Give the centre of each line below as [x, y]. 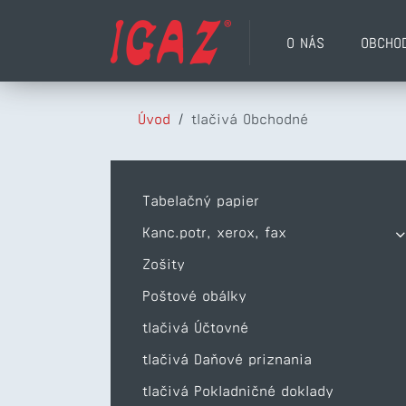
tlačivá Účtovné [195, 328]
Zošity [164, 264]
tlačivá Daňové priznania [227, 359]
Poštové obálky [194, 296]
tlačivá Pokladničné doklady [238, 391]
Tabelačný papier [201, 201]
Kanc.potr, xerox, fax [214, 232]
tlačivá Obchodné [250, 119]
